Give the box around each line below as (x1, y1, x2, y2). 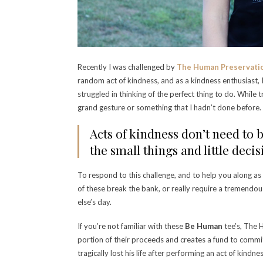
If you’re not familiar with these (77, 221, 185, 231)
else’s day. (77, 197, 112, 207)
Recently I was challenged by (77, 62, 177, 72)
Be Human (185, 221, 222, 231)
